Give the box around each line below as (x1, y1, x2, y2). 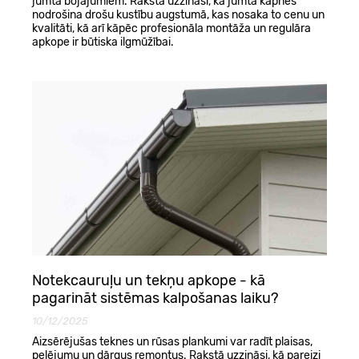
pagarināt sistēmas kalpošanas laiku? (32, 289, 279, 308)
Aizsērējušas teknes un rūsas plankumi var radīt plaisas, (32, 335, 313, 349)
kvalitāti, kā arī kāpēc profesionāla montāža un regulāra (32, 22, 311, 36)
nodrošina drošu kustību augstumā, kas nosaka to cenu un (32, 8, 325, 22)
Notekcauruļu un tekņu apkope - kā (32, 272, 265, 290)
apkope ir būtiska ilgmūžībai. (32, 35, 174, 50)
